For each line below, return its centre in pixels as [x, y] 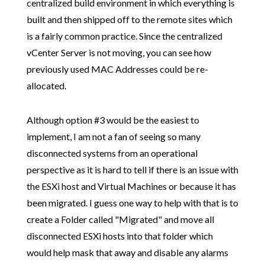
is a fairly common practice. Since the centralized [124, 36]
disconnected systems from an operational [112, 153]
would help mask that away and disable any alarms [127, 253]
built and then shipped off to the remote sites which [129, 20]
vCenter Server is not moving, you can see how [119, 53]
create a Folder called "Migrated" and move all [120, 219]
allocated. [46, 86]
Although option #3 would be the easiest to [113, 120]
